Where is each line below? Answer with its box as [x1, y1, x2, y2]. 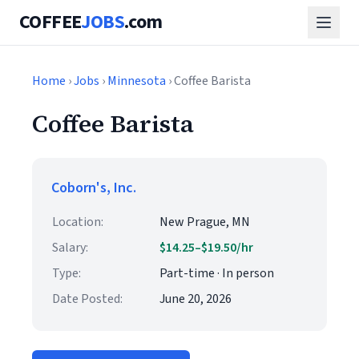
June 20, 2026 [159, 290, 232, 308]
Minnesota [107, 72, 166, 90]
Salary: [52, 239, 88, 256]
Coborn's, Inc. [51, 178, 136, 198]
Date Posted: [52, 290, 123, 308]
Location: [52, 213, 103, 231]
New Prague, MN [159, 213, 250, 231]
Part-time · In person [159, 264, 274, 282]
